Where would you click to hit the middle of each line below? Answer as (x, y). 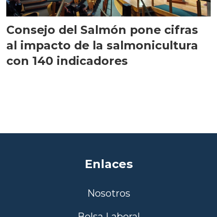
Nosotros (108, 193)
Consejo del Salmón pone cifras (102, 30)
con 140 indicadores (67, 61)
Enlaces (108, 164)
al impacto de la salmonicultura (102, 46)
